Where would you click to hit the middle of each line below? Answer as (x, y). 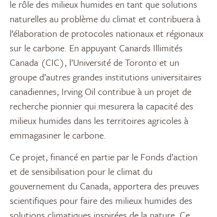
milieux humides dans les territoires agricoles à (99, 121)
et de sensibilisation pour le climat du (81, 171)
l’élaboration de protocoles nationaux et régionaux (107, 33)
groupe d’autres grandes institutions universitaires (106, 77)
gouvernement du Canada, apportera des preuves (104, 186)
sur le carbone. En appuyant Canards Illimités (96, 48)
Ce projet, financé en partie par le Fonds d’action (104, 157)
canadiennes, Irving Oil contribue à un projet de (101, 92)
